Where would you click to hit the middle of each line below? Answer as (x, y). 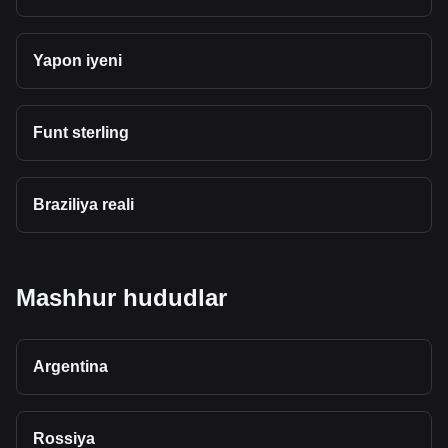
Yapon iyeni (77, 60)
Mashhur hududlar (121, 297)
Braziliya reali (83, 204)
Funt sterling (81, 132)
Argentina (70, 366)
